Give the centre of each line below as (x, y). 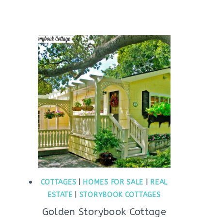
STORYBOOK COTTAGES (120, 195)
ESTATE (60, 195)
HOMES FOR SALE (113, 182)
